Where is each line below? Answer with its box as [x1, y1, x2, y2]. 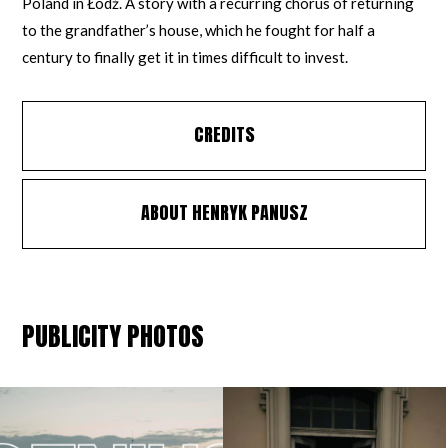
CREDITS [193, 120, 255, 148]
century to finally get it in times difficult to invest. [22, 47, 349, 66]
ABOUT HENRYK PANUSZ [140, 198, 308, 226]
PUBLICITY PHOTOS [22, 315, 205, 356]
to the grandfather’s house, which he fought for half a [22, 20, 376, 39]
